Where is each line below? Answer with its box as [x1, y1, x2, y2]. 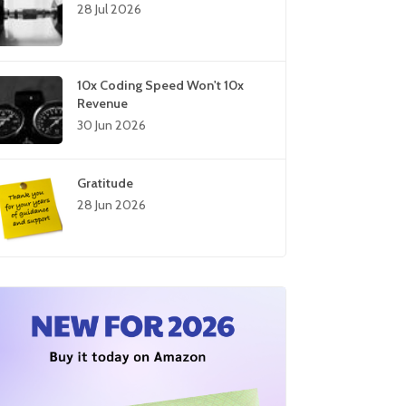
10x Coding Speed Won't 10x [77, 76, 245, 93]
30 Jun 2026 [77, 117, 147, 134]
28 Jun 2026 [77, 197, 147, 214]
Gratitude [77, 174, 134, 191]
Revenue [77, 94, 129, 111]
